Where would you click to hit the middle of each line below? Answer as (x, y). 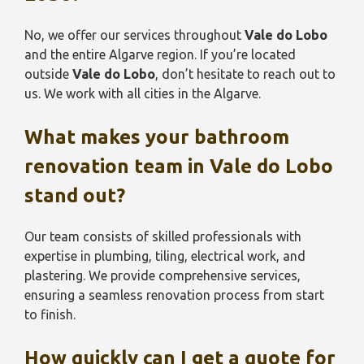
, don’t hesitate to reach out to (245, 74)
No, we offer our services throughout (134, 35)
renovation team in (117, 166)
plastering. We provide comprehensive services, (162, 275)
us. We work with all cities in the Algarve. (143, 93)
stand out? (75, 195)
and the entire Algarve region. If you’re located (160, 54)
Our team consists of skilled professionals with (163, 236)
